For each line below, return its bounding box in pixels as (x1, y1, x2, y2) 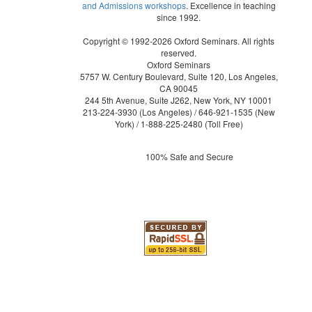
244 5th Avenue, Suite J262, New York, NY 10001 (85, 93, 272, 106)
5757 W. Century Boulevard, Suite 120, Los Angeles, (79, 70, 278, 82)
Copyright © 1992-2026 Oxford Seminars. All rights (83, 34, 274, 47)
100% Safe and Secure (145, 150, 233, 162)
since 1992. (157, 10, 201, 23)
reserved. (161, 46, 196, 58)
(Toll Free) (202, 117, 243, 130)
